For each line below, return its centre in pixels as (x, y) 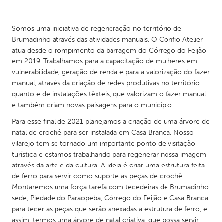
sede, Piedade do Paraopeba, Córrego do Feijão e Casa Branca (110, 198)
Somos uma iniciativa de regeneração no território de (97, 28)
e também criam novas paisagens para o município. (93, 105)
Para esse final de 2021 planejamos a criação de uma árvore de (111, 122)
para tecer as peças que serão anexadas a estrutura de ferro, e (110, 209)
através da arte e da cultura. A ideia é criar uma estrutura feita (108, 165)
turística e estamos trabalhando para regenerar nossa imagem (109, 154)
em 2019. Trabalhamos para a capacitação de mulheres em (105, 61)
